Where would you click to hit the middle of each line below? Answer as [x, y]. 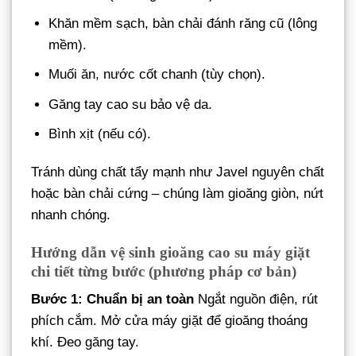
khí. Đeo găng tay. [85, 342]
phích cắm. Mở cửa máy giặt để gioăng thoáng [169, 321]
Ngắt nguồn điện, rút [256, 300]
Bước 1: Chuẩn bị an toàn [112, 300]
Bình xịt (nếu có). [100, 133]
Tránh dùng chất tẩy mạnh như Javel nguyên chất [178, 172]
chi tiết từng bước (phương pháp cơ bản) [164, 271]
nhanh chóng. [71, 215]
